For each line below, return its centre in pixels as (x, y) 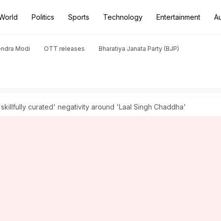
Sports (79, 17)
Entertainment (178, 17)
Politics (43, 17)
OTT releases (64, 49)
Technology (123, 17)
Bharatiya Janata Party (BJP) (139, 49)
